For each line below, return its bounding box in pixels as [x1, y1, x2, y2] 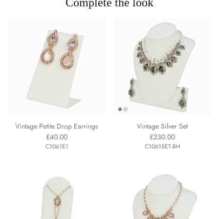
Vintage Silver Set [137, 121, 188, 131]
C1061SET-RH [144, 142, 180, 151]
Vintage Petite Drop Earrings [15, 121, 98, 131]
